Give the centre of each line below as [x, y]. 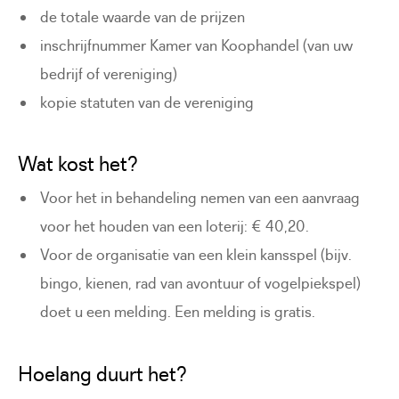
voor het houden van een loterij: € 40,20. [175, 227]
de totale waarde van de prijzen [143, 16]
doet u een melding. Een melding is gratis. [178, 312]
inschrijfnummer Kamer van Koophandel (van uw [197, 45]
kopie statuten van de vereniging [147, 102]
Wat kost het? [78, 164]
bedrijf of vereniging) [109, 73]
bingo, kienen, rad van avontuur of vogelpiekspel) [201, 284]
